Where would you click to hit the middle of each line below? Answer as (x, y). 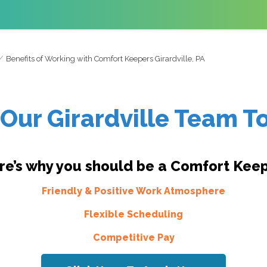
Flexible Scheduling (133, 214)
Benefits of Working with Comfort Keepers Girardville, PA (106, 59)
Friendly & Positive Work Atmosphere (133, 191)
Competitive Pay (133, 237)
